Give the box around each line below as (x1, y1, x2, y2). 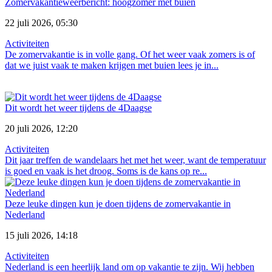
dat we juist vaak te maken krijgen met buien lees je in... (5, 59, 219, 70)
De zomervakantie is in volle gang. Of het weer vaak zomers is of (5, 49, 255, 59)
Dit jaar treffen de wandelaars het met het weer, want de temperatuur (5, 154, 266, 165)
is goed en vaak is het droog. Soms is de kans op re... (5, 165, 207, 176)
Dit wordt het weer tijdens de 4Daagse (5, 102, 152, 113)
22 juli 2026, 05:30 (5, 17, 78, 28)
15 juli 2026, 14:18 (5, 229, 78, 240)
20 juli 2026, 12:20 (5, 123, 78, 134)
